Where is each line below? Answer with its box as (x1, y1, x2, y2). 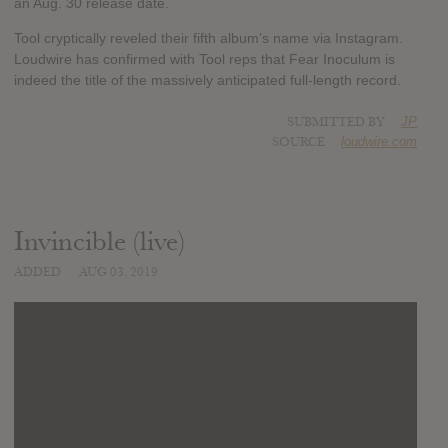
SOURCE (272, 134, 326, 151)
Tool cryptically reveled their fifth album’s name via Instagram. (14, 30, 403, 47)
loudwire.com (341, 134, 418, 150)
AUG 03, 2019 (79, 264, 158, 281)
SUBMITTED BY (287, 114, 389, 131)
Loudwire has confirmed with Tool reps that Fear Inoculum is (14, 51, 395, 68)
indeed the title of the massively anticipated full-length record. (14, 72, 401, 89)
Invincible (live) (14, 225, 185, 259)
